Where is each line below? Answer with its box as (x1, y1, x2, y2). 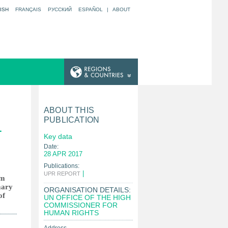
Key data (44, 132, 72, 140)
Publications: (44, 162, 79, 169)
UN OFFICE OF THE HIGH (44, 193, 131, 202)
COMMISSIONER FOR (44, 201, 118, 209)
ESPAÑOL (78, 7, 103, 12)
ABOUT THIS (44, 106, 94, 115)
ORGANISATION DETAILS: (44, 186, 131, 194)
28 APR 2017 (44, 150, 82, 158)
